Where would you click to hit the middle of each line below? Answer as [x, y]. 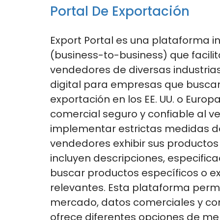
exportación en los [96, 99]
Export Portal [82, 40]
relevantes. [78, 187]
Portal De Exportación [120, 11]
